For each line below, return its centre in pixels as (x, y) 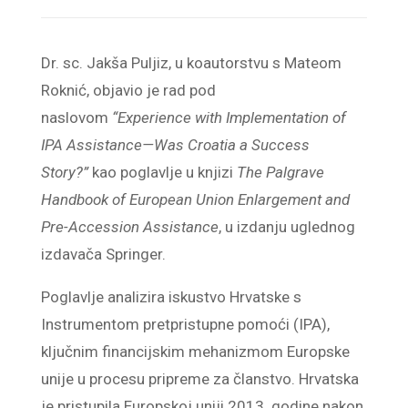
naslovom (76, 117)
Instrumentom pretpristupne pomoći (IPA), (185, 324)
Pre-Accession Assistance (129, 227)
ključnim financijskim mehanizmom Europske (195, 352)
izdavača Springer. (103, 254)
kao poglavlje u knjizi (162, 172)
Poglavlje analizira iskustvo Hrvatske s (171, 297)
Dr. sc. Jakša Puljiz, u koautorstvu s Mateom (191, 63)
